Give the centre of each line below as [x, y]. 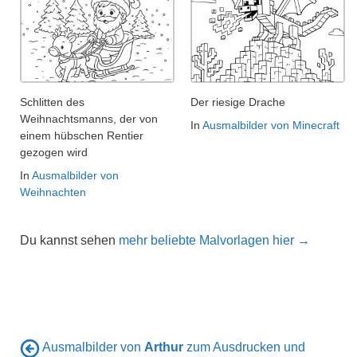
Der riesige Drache [238, 102]
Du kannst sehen [69, 241]
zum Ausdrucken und [244, 347]
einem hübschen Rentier [82, 136]
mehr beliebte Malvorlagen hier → [214, 241]
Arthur [164, 347]
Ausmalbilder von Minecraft [271, 126]
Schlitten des [52, 102]
